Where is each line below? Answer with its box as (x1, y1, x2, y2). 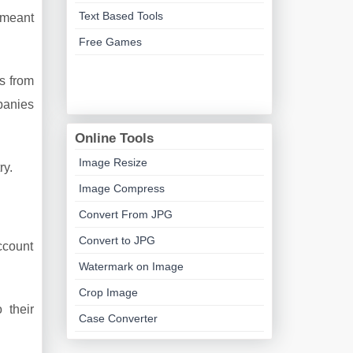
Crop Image (78, 286, 138, 299)
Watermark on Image (78, 260, 184, 273)
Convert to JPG (78, 234, 155, 247)
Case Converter (78, 312, 158, 325)
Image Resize (78, 156, 147, 169)
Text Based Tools (78, 9, 163, 22)
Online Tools (74, 131, 154, 146)
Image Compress (78, 182, 165, 195)
